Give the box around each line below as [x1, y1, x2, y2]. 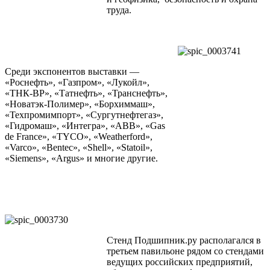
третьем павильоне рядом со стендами [107, 246, 264, 257]
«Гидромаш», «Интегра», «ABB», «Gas [5, 121, 165, 131]
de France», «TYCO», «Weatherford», [5, 131, 152, 142]
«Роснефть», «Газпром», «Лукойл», [5, 77, 149, 88]
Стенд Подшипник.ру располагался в [107, 235, 261, 246]
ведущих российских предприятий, [107, 257, 253, 268]
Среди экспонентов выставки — [5, 66, 139, 77]
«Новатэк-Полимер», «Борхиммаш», [5, 99, 155, 110]
